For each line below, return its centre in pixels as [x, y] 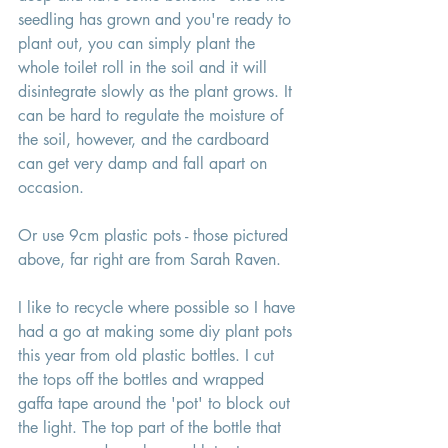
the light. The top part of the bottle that [152, 428]
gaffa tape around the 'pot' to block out [156, 404]
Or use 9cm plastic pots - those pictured [155, 236]
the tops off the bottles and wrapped [143, 380]
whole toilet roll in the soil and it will [145, 68]
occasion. [53, 188]
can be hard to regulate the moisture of [153, 116]
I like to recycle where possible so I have [159, 308]
